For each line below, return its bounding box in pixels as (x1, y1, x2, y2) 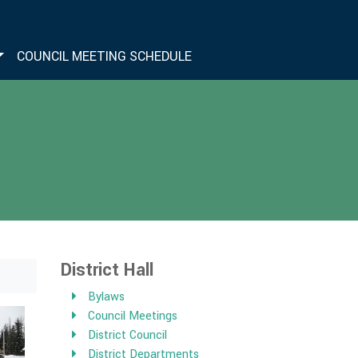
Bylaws (88, 288, 125, 305)
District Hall (61, 257, 153, 283)
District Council (88, 327, 168, 344)
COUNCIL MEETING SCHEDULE (17, 47, 192, 66)
